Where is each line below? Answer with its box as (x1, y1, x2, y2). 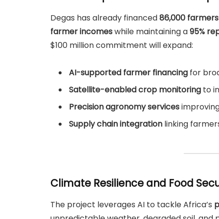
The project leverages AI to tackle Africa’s (50, 199, 214, 211)
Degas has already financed (50, 12, 159, 23)
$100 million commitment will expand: (50, 39, 193, 51)
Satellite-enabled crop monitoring (69, 84, 201, 96)
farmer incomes (50, 25, 112, 37)
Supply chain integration (69, 118, 162, 130)
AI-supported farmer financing (69, 67, 188, 79)
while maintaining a (112, 25, 190, 37)
